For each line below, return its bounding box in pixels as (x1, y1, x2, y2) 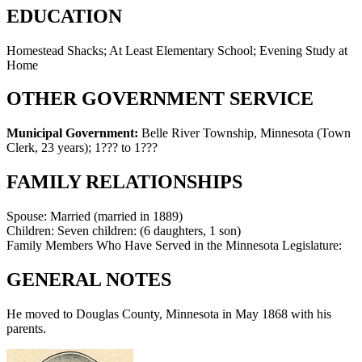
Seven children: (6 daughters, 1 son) (57, 224, 241, 238)
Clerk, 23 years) (6, 141, 88, 155)
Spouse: (6, 209, 50, 224)
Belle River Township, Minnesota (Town (141, 126, 351, 141)
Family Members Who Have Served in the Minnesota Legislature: (6, 238, 342, 253)
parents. (6, 321, 46, 335)
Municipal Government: (6, 126, 141, 141)
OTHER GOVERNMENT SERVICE (6, 88, 314, 110)
